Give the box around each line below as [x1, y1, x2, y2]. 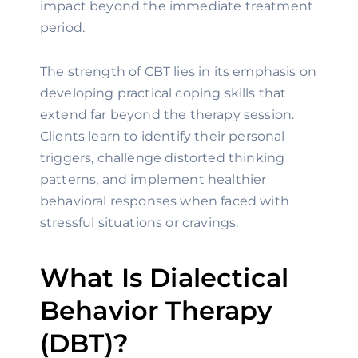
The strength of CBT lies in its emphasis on [40, 64, 317, 79]
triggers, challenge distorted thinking [40, 150, 285, 165]
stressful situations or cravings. [40, 215, 239, 230]
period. [40, 20, 86, 35]
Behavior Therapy [40, 295, 273, 326]
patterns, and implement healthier [40, 172, 267, 187]
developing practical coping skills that [40, 86, 287, 101]
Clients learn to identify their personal [40, 129, 285, 144]
